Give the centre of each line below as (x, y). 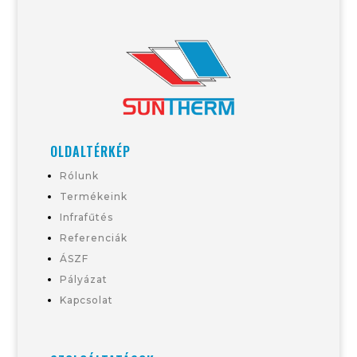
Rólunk (79, 175)
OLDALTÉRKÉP (90, 151)
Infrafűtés (86, 217)
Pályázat (83, 279)
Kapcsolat (86, 300)
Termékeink (93, 196)
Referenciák (93, 237)
